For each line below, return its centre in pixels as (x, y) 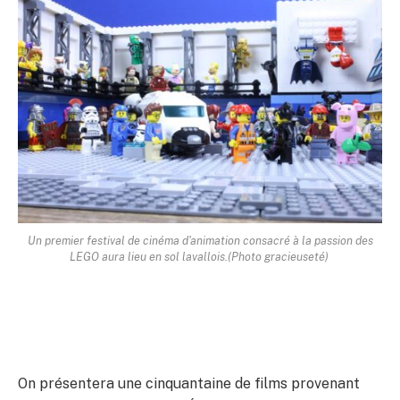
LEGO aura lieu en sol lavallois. (148, 256)
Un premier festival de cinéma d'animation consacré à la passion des (200, 240)
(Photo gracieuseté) (279, 256)
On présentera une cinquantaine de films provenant (189, 383)
